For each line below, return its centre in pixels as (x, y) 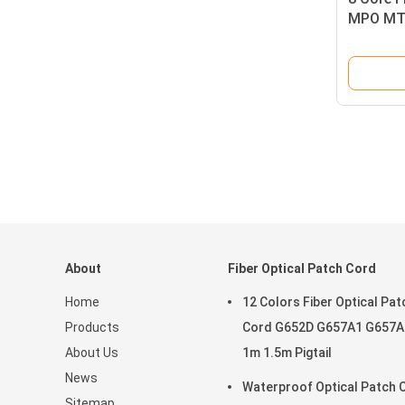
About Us (92, 353)
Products (92, 327)
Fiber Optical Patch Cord (302, 268)
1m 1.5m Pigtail (287, 353)
